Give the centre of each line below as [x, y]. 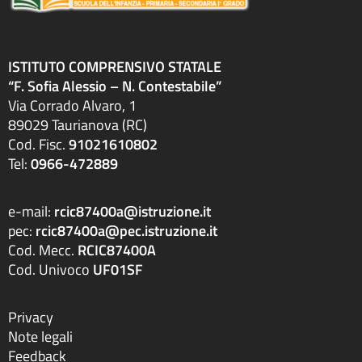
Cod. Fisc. [38, 144]
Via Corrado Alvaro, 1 [72, 105]
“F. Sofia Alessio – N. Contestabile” [115, 86]
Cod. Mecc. [43, 250]
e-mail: [31, 211]
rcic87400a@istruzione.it [133, 211]
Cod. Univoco [51, 269]
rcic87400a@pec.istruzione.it [126, 231]
